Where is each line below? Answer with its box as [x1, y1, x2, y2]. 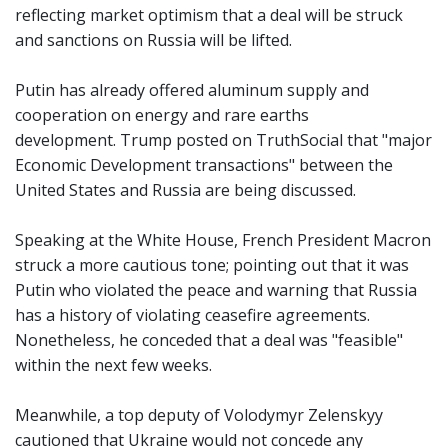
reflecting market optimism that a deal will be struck [15, 3, 403, 26]
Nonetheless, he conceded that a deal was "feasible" [15, 328, 403, 351]
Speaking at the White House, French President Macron [15, 228, 431, 251]
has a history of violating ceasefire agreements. [15, 303, 370, 326]
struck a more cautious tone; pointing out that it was [15, 253, 409, 276]
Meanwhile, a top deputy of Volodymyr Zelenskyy [15, 403, 383, 426]
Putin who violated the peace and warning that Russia [15, 278, 417, 301]
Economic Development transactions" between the [15, 153, 393, 176]
